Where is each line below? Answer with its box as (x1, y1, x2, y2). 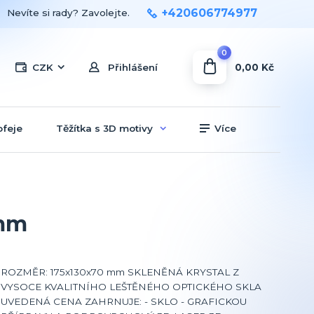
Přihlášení (108, 62, 158, 73)
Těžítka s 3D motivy (56, 122, 153, 134)
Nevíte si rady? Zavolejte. (7, 6, 130, 18)
